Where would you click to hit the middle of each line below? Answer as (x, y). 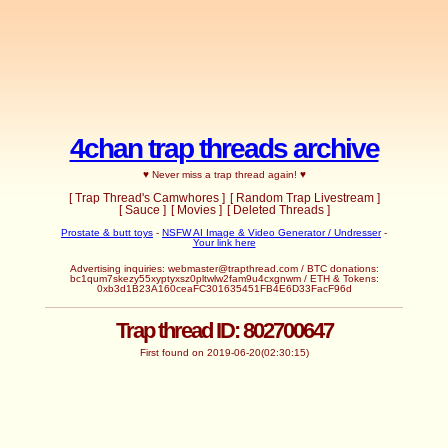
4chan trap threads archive (224, 148)
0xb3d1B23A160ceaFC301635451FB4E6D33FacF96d (224, 288)
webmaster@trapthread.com (232, 268)
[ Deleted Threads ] (278, 209)
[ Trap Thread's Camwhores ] (146, 197)
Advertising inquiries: (118, 268)
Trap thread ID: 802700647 (224, 331)
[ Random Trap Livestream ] (304, 197)
